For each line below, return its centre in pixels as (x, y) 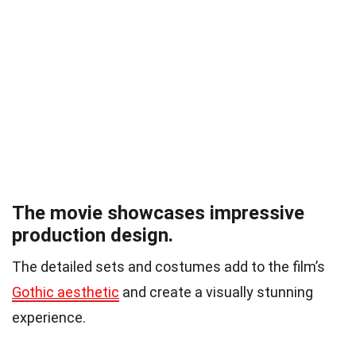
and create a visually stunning (216, 292)
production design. (93, 235)
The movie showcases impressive (158, 213)
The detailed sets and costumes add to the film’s (168, 266)
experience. (49, 317)
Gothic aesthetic (66, 292)
